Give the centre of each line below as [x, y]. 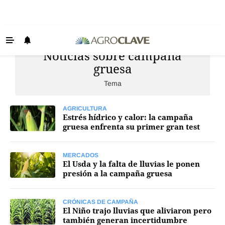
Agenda [29, 164]
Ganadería [33, 90]
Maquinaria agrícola [50, 145]
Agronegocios [40, 220]
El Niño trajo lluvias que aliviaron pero [137, 210]
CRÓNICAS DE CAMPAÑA [100, 202]
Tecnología [34, 127]
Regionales [35, 183]
